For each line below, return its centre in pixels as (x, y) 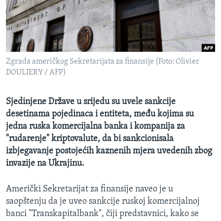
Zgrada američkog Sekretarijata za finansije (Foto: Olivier (103, 62)
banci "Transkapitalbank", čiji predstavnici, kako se (102, 214)
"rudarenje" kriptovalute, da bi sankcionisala (90, 139)
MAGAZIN (26, 9)
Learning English (38, 53)
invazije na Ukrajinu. (45, 164)
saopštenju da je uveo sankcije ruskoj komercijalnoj (103, 202)
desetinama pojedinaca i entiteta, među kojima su (100, 114)
